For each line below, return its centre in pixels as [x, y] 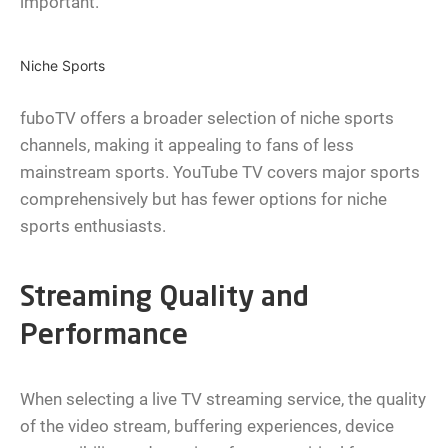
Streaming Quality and [164, 299]
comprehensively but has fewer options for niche [203, 199]
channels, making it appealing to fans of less [187, 145]
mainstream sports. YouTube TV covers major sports [220, 172]
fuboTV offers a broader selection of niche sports [207, 118]
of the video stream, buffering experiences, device [207, 426]
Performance [104, 337]
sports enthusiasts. [93, 226]
